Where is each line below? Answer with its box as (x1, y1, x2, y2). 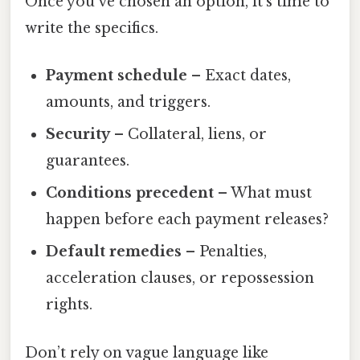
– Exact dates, (187, 67, 292, 85)
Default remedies (46, 243, 182, 261)
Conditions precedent (46, 184, 215, 202)
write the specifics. (25, 19, 158, 38)
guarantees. (46, 152, 130, 170)
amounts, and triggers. (46, 93, 211, 112)
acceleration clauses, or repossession (46, 269, 315, 288)
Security (46, 125, 111, 144)
